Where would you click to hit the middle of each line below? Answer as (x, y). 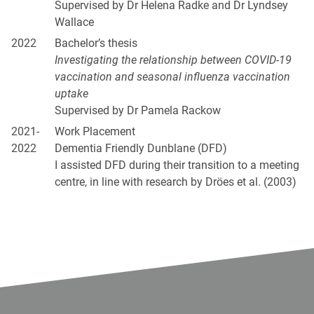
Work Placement (95, 132)
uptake (71, 94)
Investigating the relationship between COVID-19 (173, 60)
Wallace (74, 22)
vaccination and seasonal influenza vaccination (172, 77)
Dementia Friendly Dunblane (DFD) (141, 149)
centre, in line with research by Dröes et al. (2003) (176, 182)
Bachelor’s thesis (96, 43)
